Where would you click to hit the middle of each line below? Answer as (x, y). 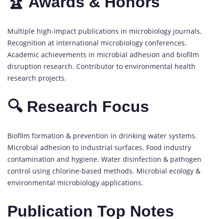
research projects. (37, 78)
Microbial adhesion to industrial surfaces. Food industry (99, 147)
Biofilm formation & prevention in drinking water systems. (102, 135)
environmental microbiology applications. (75, 182)
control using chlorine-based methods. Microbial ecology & (104, 171)
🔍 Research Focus (78, 107)
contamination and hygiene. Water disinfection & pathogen (104, 159)
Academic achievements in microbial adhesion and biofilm (103, 54)
